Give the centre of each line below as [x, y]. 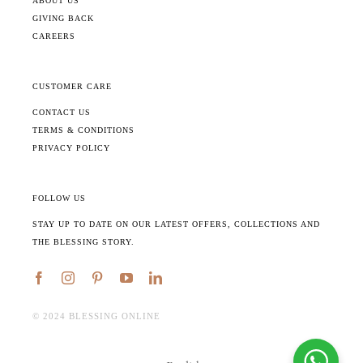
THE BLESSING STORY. [83, 241]
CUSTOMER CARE [72, 86]
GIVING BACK [63, 18]
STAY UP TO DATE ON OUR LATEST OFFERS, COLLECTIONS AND [176, 224]
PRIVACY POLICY [71, 147]
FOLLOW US [59, 198]
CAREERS [53, 36]
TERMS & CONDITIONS [83, 130]
